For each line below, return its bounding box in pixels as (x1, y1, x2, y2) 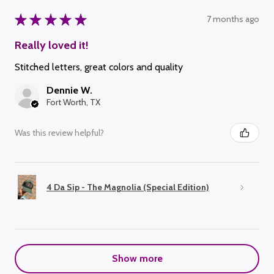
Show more (111, 253, 163, 264)
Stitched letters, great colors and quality (15, 61, 183, 73)
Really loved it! (15, 38, 89, 52)
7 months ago (207, 13, 259, 25)
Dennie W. (46, 84, 92, 96)
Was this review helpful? (15, 127, 104, 138)
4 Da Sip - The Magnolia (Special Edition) (46, 181, 209, 193)
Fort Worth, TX (46, 97, 100, 108)
